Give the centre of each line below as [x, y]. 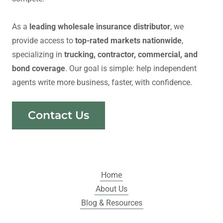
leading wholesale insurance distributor [100, 26]
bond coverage [39, 68]
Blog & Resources [111, 203]
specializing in [38, 54]
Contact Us [58, 115]
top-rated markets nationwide [128, 40]
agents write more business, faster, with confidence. [103, 82]
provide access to [44, 40]
